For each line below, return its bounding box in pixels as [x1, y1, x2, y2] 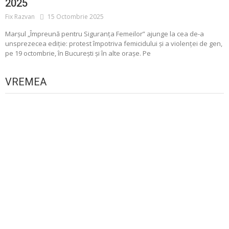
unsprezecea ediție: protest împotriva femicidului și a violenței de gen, [5, 39, 222, 49]
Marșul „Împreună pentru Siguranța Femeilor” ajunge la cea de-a [5, 29, 204, 39]
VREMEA [5, 75, 47, 88]
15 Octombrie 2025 [48, 12, 104, 21]
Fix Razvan [5, 12, 35, 21]
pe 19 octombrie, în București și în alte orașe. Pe [5, 49, 151, 58]
